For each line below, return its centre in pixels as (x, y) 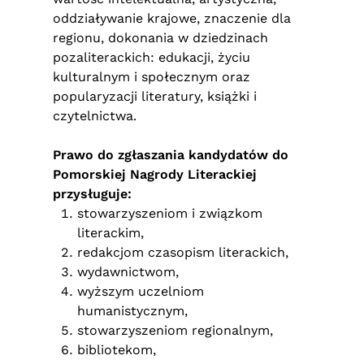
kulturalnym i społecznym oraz (152, 77)
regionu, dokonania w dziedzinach (160, 38)
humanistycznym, (132, 311)
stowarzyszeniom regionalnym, (175, 330)
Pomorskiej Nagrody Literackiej (155, 174)
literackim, (110, 233)
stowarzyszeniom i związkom (170, 213)
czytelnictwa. (95, 116)
